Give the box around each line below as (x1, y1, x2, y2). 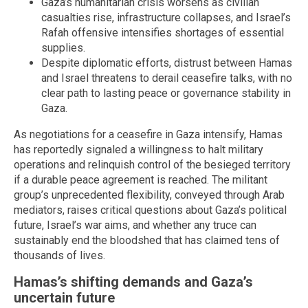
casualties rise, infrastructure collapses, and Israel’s (41, 10, 291, 24)
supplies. (41, 41, 85, 54)
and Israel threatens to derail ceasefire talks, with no (41, 71, 292, 85)
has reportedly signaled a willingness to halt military (14, 142, 263, 156)
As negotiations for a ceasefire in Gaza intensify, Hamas (14, 127, 283, 141)
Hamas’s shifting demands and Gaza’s (14, 274, 253, 291)
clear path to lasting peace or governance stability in (41, 86, 291, 100)
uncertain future (14, 289, 115, 307)
